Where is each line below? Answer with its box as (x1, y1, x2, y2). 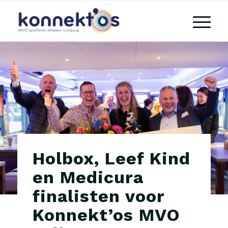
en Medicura (32, 167, 144, 187)
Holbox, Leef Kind (32, 148, 190, 168)
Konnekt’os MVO (32, 205, 180, 225)
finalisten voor (32, 186, 164, 206)
